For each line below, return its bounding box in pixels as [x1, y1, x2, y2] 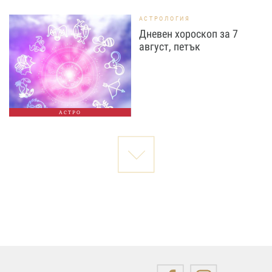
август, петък [138, 40, 200, 53]
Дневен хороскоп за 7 [138, 27, 238, 40]
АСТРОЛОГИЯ [138, 15, 191, 22]
